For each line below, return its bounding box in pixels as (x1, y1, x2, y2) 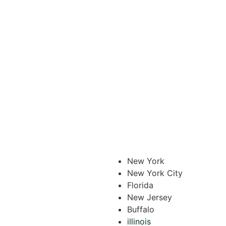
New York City (127, 167, 183, 178)
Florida (127, 180, 153, 190)
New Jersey (127, 192, 172, 202)
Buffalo (127, 204, 154, 214)
